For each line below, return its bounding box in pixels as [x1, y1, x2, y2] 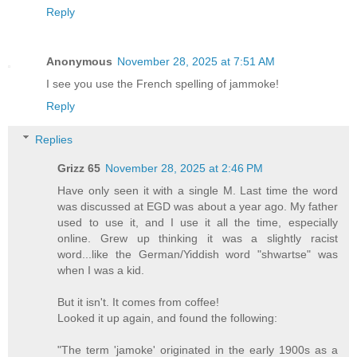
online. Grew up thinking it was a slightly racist [57, 231, 338, 245]
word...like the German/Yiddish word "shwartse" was [57, 247, 338, 261]
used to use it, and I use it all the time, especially [57, 215, 338, 229]
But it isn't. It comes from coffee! [57, 295, 220, 308]
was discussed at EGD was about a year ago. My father [57, 199, 338, 213]
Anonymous [46, 55, 112, 69]
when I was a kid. [57, 263, 145, 277]
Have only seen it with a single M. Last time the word [57, 183, 338, 197]
